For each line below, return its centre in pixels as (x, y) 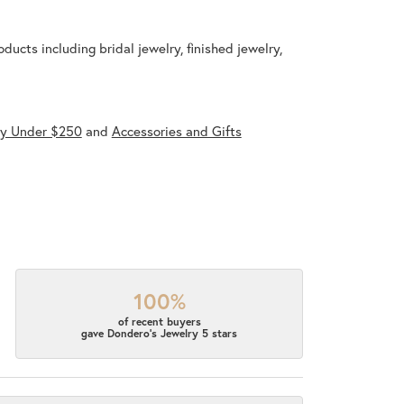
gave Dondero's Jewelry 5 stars (160, 334)
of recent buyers (159, 322)
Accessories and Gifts (176, 131)
